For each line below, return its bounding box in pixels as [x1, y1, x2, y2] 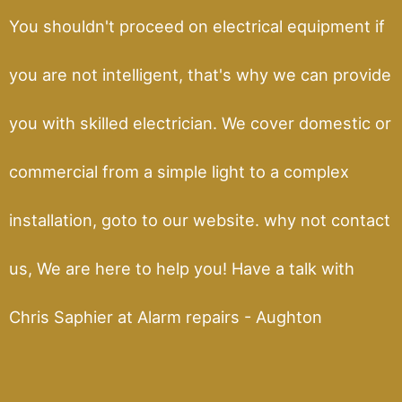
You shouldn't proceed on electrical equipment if [9, 15, 385, 36]
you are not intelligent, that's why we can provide [9, 64, 391, 84]
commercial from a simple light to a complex [9, 161, 349, 181]
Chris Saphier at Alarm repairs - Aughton [9, 306, 322, 327]
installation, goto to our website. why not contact [9, 209, 390, 230]
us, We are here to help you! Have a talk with [9, 258, 354, 278]
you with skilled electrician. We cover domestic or [9, 112, 391, 133]
